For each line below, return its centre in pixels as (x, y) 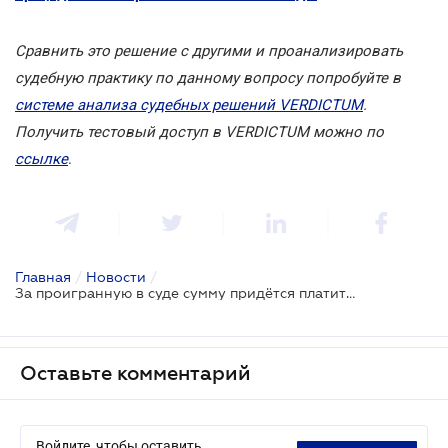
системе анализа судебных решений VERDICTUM (189, 104)
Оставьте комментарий (135, 372)
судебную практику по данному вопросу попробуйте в (208, 77)
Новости (116, 276)
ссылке (41, 158)
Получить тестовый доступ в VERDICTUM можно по (199, 131)
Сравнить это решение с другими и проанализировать (209, 50)
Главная (43, 276)
